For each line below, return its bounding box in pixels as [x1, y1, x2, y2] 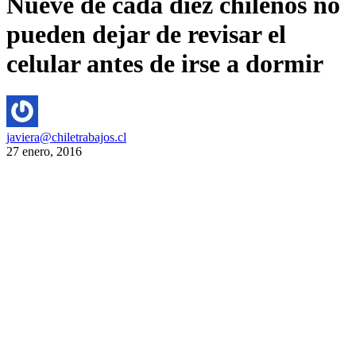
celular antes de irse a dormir [6, 48, 323, 78]
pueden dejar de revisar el [6, 19, 286, 48]
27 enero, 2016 [6, 145, 82, 159]
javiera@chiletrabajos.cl [6, 130, 126, 145]
